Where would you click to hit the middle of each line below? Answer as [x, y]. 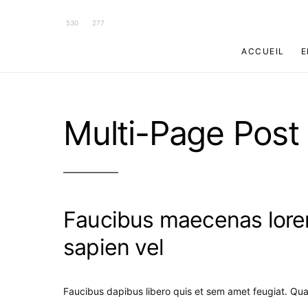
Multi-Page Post [181, 133]
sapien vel [113, 247]
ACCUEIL [263, 52]
